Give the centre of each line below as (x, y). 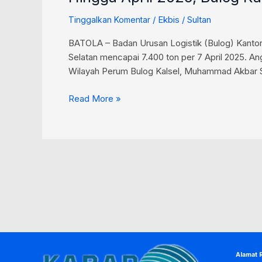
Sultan (199, 20)
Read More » (95, 98)
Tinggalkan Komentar (109, 20)
